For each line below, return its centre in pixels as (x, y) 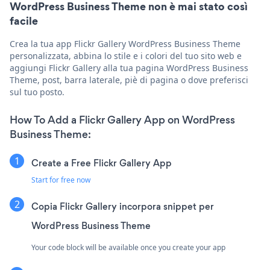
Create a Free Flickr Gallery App (102, 163)
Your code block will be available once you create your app (128, 247)
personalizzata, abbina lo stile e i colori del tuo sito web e (126, 55)
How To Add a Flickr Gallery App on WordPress (122, 120)
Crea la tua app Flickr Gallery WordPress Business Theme (125, 43)
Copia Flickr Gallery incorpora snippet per (123, 206)
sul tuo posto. (37, 92)
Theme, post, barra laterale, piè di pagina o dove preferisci (129, 80)
